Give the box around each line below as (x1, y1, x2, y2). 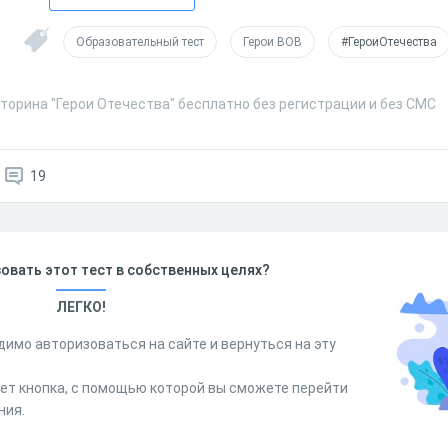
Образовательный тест (76, 35, 204, 49)
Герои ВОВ (243, 35, 302, 49)
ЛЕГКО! (55, 299, 106, 315)
